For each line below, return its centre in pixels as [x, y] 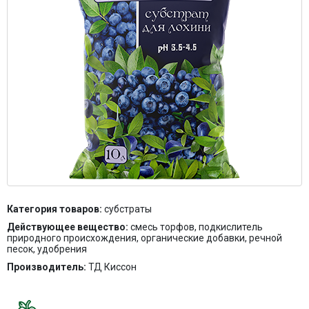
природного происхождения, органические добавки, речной [144, 238]
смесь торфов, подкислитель [197, 227]
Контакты [49, 22]
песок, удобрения [47, 249]
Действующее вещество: [69, 227]
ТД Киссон [112, 267]
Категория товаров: [56, 209]
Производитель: [48, 267]
